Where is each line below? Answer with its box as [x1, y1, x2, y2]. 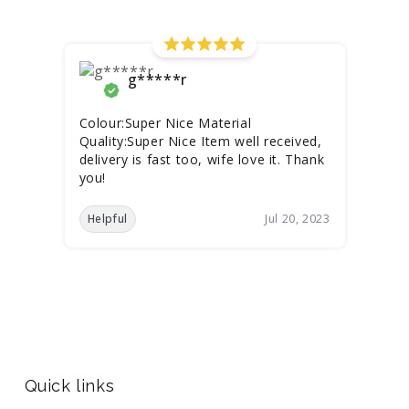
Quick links [24, 376, 115, 395]
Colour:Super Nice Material [79, 114, 252, 131]
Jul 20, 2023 [265, 211, 330, 226]
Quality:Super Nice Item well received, [79, 132, 322, 150]
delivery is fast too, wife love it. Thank [79, 151, 325, 168]
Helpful [87, 211, 128, 226]
